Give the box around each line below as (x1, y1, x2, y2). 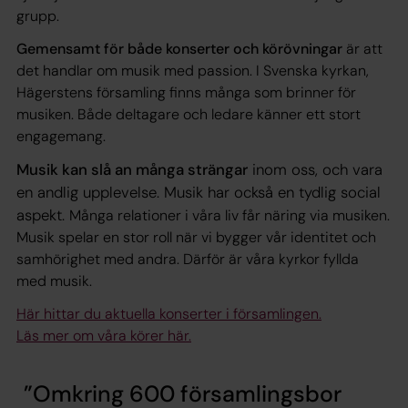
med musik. (16, 270, 92, 291)
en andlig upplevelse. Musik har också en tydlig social (16, 181, 381, 202)
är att (342, 38, 382, 58)
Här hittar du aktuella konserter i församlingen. (16, 303, 321, 323)
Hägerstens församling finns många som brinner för (16, 82, 356, 102)
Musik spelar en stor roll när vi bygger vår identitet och (16, 227, 376, 247)
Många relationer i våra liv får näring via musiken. (69, 205, 390, 225)
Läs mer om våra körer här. (16, 325, 191, 345)
